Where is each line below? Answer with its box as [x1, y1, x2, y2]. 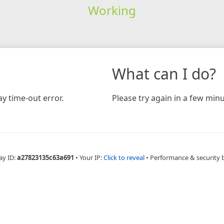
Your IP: [79, 152, 103, 162]
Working [87, 1, 136, 18]
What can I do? [112, 63, 216, 84]
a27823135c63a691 [17, 152, 74, 162]
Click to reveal [103, 152, 144, 162]
